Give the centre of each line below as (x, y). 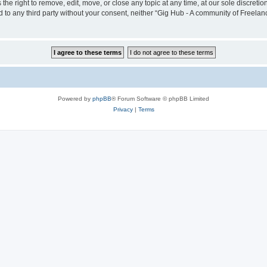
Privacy (123, 109)
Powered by (75, 98)
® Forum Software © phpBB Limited (160, 98)
